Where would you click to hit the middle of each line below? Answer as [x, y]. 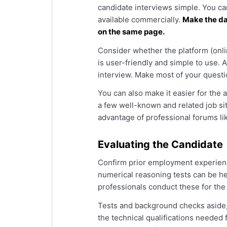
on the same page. [131, 31]
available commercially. [140, 19]
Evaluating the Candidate [160, 145]
